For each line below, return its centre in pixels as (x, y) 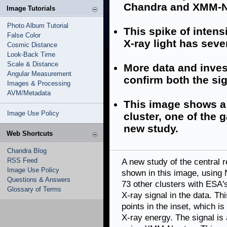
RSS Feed (22, 160)
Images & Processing (39, 83)
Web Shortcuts (30, 134)
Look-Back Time (31, 54)
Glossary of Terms (34, 189)
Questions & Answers (39, 180)
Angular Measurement (39, 74)
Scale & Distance (33, 64)
